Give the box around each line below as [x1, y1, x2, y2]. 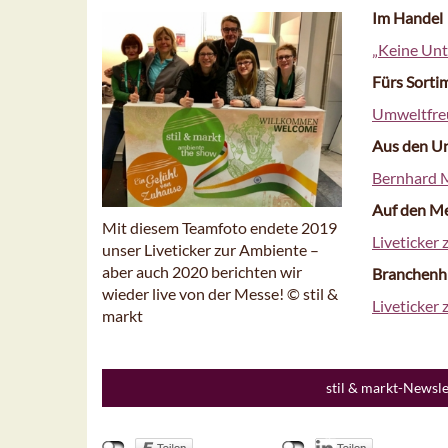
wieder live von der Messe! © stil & [102, 284, 338, 304]
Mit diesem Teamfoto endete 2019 [102, 218, 337, 238]
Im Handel [372, 8, 443, 28]
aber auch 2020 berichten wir [102, 262, 302, 282]
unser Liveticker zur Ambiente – [102, 240, 319, 260]
